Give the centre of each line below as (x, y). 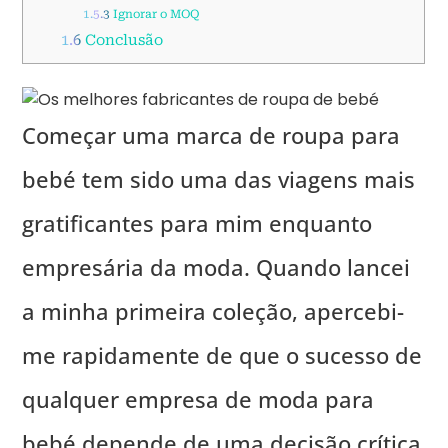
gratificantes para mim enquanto (197, 222)
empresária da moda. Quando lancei (216, 266)
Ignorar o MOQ (154, 13)
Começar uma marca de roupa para (211, 134)
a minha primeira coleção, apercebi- (213, 310)
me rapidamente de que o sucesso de (222, 354)
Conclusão (121, 39)
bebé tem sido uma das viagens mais (219, 178)
